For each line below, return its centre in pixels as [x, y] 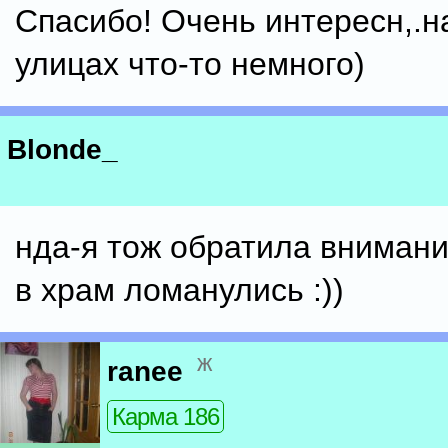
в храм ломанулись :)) [179, 290]
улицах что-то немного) [190, 64]
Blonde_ [62, 150]
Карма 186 [165, 417]
